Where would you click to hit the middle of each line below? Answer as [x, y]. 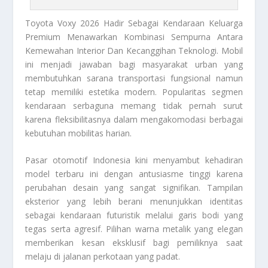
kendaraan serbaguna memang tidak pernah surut [134, 105]
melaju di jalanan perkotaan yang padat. [103, 257]
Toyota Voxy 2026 [63, 23]
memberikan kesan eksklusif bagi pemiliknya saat [134, 243]
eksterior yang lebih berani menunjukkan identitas [134, 202]
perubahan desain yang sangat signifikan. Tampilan [134, 188]
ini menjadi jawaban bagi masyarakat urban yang [134, 64]
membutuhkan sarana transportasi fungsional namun [134, 78]
